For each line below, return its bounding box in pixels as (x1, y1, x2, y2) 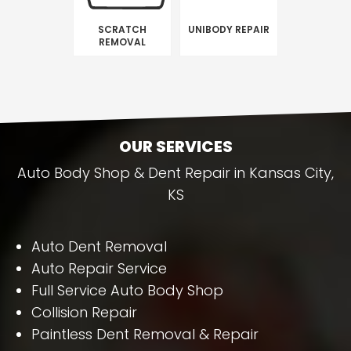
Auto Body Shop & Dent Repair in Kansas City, (17, 162, 334, 183)
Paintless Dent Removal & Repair (31, 324, 259, 344)
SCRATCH (98, 22, 147, 36)
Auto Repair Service (31, 258, 167, 278)
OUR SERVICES (118, 135, 233, 157)
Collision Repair (31, 302, 137, 322)
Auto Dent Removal (31, 236, 167, 256)
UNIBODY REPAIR (187, 22, 270, 36)
